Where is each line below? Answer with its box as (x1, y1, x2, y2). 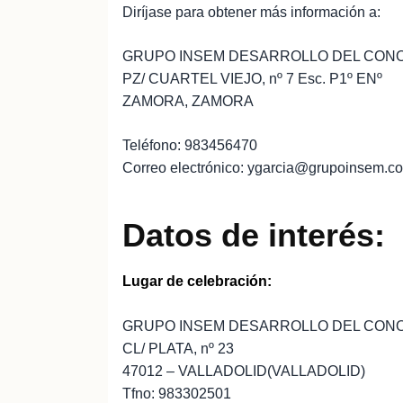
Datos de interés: (122, 217, 385, 254)
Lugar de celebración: (122, 273, 272, 289)
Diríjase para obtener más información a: (122, 4, 381, 20)
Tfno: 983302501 (122, 386, 231, 401)
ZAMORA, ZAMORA (122, 94, 254, 109)
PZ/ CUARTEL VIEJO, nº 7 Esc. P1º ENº (122, 71, 382, 86)
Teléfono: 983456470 (122, 138, 257, 153)
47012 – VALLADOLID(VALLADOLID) (122, 363, 365, 379)
